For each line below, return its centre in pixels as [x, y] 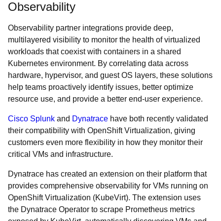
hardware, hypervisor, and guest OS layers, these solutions [110, 75]
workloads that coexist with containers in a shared [94, 52]
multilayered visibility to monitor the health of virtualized [104, 40]
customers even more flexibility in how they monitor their [105, 142]
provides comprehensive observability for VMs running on [108, 186]
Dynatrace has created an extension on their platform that [107, 174]
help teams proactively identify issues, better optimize [101, 87]
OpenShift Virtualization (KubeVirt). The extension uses [104, 198]
